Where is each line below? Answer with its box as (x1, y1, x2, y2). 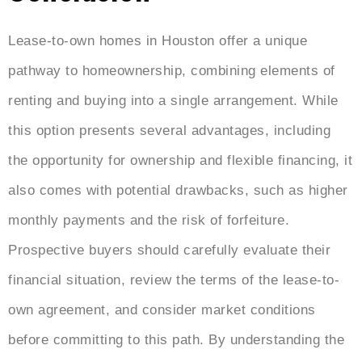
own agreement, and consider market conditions (8, 302, 316, 318)
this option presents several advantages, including (8, 123, 330, 139)
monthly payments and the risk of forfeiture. (8, 213, 289, 229)
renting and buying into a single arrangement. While (8, 93, 339, 109)
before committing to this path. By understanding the (8, 332, 344, 348)
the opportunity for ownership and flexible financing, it (8, 153, 352, 169)
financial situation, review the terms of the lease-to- (8, 272, 339, 288)
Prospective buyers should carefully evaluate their (8, 242, 330, 259)
